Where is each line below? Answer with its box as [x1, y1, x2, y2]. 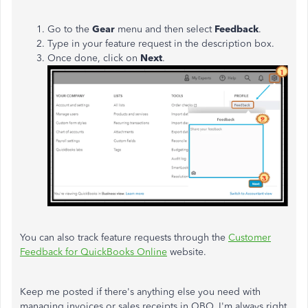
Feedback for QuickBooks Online [20, 246, 167, 258]
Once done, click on [47, 52, 140, 64]
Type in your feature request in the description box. [47, 38, 274, 49]
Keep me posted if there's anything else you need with [20, 286, 261, 298]
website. [167, 246, 206, 258]
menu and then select [118, 23, 214, 35]
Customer [228, 232, 271, 244]
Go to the [47, 23, 92, 35]
